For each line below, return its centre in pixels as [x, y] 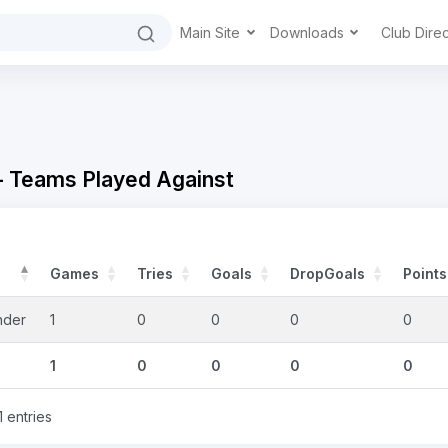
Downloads [308, 32]
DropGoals [327, 273]
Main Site [212, 32]
